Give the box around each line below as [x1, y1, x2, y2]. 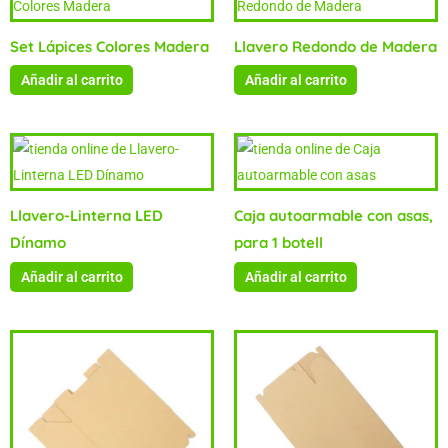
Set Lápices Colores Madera [10, 36, 209, 56]
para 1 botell [234, 233, 323, 253]
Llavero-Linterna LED [10, 206, 163, 226]
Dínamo [10, 233, 66, 253]
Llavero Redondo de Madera [234, 36, 437, 56]
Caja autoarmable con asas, [234, 206, 433, 226]
